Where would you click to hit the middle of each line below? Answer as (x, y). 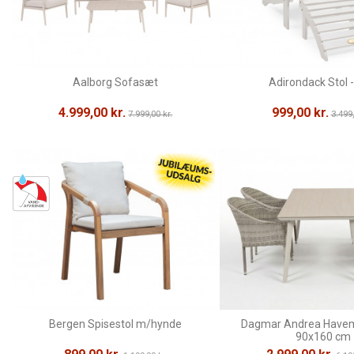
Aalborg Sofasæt (116, 83)
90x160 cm (324, 337)
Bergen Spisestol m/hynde (116, 324)
